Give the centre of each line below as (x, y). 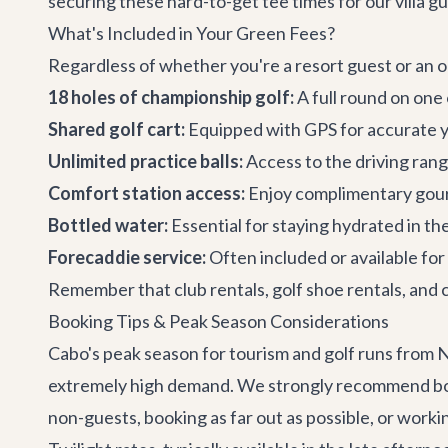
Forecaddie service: (127, 257)
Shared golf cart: (116, 129)
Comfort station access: (146, 193)
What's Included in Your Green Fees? (191, 33)
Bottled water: (108, 225)
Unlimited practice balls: (145, 161)
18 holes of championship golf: (171, 97)
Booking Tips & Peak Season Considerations (218, 321)
